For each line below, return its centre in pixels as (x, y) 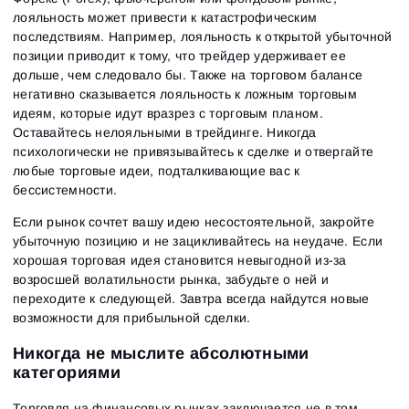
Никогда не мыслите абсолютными (161, 353)
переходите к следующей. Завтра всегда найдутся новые (191, 298)
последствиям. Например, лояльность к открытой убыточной (203, 36)
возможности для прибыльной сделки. (132, 317)
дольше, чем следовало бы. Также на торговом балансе (188, 74)
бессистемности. (65, 189)
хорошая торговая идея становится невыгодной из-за (180, 260)
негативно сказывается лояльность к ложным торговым (185, 94)
